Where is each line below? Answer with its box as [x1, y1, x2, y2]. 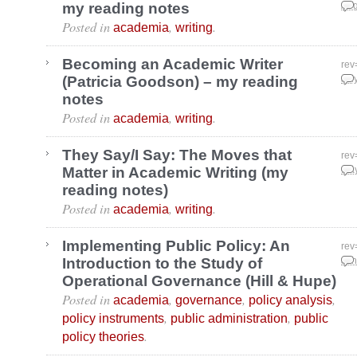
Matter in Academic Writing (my [62, 164, 288, 182]
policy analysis [249, 292, 332, 308]
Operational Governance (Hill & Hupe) [62, 273, 336, 290]
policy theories [62, 329, 144, 344]
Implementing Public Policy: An [62, 237, 290, 255]
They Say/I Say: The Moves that [62, 147, 292, 164]
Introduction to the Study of [62, 255, 262, 273]
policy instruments [62, 311, 164, 326]
